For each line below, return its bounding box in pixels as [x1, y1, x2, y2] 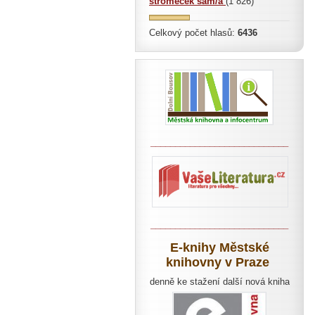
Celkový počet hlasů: [149, 27, 238, 38]
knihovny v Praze [166, 255, 269, 269]
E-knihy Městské [169, 240, 269, 255]
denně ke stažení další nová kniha [149, 276, 290, 287]
